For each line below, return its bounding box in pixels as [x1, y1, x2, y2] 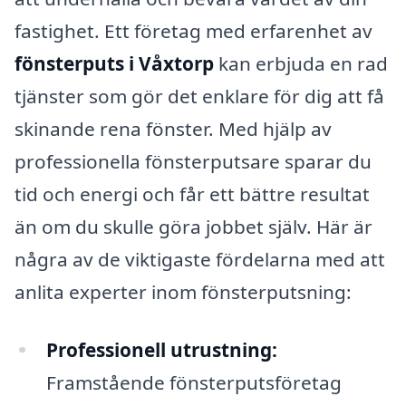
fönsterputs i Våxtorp [14, 50, 214, 76]
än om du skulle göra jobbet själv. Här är [14, 213, 372, 239]
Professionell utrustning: [45, 336, 277, 362]
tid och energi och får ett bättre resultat [14, 180, 370, 207]
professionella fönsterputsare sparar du [14, 148, 372, 174]
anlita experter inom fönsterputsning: [14, 278, 352, 304]
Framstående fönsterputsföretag [45, 369, 342, 395]
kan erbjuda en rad [214, 50, 388, 76]
